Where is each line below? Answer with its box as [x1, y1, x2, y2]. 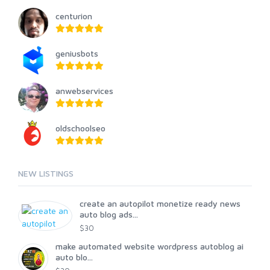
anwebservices [55, 86, 113, 96]
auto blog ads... [80, 209, 138, 219]
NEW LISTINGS [18, 168, 74, 178]
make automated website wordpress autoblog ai [55, 241, 243, 251]
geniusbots [55, 48, 98, 58]
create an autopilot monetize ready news [80, 198, 240, 209]
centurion [55, 11, 92, 21]
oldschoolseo [55, 123, 105, 133]
